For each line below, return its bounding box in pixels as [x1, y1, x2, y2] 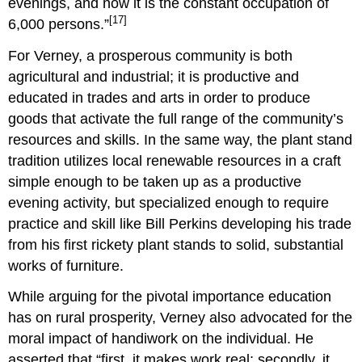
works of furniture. [8, 257, 124, 274]
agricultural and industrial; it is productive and [8, 68, 300, 85]
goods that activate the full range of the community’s [8, 110, 344, 127]
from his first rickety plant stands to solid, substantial [8, 236, 344, 253]
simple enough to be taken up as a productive [8, 173, 302, 190]
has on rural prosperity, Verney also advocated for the [8, 309, 353, 326]
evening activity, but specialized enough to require [8, 194, 330, 211]
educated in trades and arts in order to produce [8, 89, 311, 106]
